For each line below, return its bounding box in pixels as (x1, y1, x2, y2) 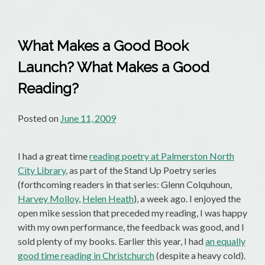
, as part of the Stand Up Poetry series (66, 164, 216, 176)
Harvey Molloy (18, 193, 79, 205)
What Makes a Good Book (18, 37, 189, 55)
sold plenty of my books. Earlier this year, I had (18, 235, 205, 247)
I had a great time (18, 150, 89, 162)
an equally (205, 235, 245, 247)
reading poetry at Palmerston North (89, 150, 234, 162)
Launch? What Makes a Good (18, 59, 209, 76)
